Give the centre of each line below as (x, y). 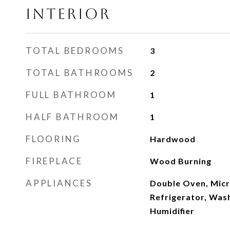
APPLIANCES (59, 183)
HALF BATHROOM (72, 117)
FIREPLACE (54, 161)
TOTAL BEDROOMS (75, 51)
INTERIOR (68, 14)
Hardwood (172, 139)
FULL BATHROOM (71, 95)
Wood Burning (180, 161)
